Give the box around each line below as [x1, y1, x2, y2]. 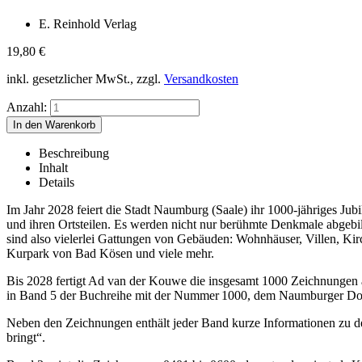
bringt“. [6, 330, 45, 345]
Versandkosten [164, 72, 238, 86]
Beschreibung [39, 146, 109, 161]
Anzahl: [6, 100, 47, 115]
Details [39, 175, 74, 190]
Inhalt [39, 161, 68, 175]
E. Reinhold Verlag [39, 17, 137, 32]
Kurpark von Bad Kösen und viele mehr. [6, 246, 214, 261]
